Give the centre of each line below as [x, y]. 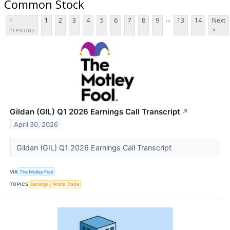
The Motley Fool [36, 171]
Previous [22, 30]
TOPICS [19, 184]
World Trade [66, 184]
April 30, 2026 [36, 125]
